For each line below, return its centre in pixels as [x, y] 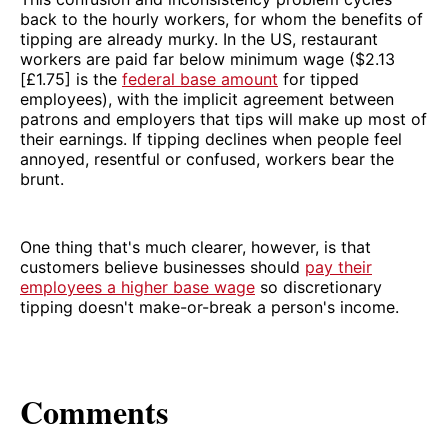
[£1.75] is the [71, 79]
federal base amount [200, 79]
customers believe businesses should [162, 267]
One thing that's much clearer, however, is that [195, 247]
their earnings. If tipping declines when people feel [211, 139]
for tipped [318, 79]
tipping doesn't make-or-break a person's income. [209, 307]
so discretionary [318, 287]
